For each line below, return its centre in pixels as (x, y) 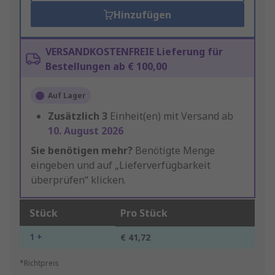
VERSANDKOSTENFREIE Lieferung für (134, 52)
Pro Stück (144, 213)
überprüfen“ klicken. (78, 180)
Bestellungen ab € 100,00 (106, 67)
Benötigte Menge (174, 151)
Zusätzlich (74, 116)
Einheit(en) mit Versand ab (172, 116)
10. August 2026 (86, 131)
